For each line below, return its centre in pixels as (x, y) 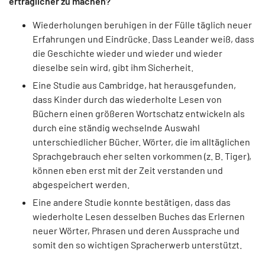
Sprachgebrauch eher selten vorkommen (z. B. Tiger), (142, 156)
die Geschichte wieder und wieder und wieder (127, 53)
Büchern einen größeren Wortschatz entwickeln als (139, 114)
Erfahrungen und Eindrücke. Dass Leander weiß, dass (143, 38)
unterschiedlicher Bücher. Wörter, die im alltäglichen (141, 142)
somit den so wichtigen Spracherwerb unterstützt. (137, 245)
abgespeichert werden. (81, 185)
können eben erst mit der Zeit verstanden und (128, 170)
